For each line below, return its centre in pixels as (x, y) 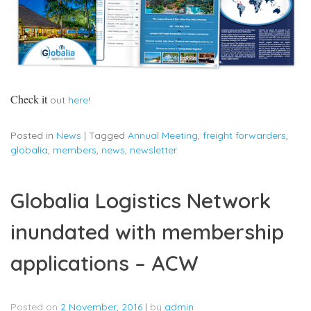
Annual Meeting (163, 135)
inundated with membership (147, 232)
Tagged (108, 135)
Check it (29, 99)
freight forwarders (244, 135)
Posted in (33, 135)
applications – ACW (104, 263)
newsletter (153, 150)
